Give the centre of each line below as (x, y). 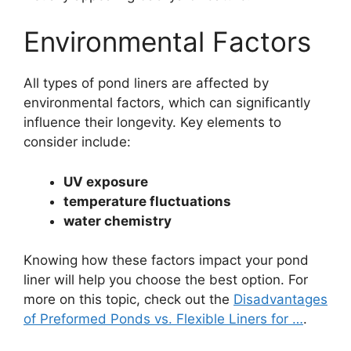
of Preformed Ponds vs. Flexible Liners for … (163, 319)
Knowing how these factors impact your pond (166, 261)
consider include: (77, 142)
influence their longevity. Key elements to (152, 123)
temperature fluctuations (147, 201)
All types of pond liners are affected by (146, 83)
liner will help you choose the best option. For (166, 280)
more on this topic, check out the (128, 300)
